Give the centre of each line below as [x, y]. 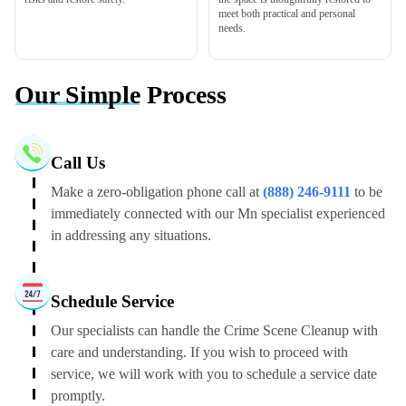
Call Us [78, 162]
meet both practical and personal [287, 13]
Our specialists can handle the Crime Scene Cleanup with [214, 330]
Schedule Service [112, 301]
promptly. [78, 395]
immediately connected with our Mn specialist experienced [218, 213]
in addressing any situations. [131, 235]
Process [184, 95]
